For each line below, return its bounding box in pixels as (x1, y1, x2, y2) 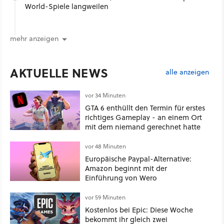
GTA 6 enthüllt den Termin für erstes (85, 102, 205, 113)
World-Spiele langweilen (25, 1, 108, 12)
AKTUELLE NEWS (10, 63, 108, 81)
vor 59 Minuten (85, 192, 125, 201)
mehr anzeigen (10, 33, 58, 43)
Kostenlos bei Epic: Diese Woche (85, 204, 193, 215)
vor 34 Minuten (85, 90, 125, 99)
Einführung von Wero (85, 172, 157, 183)
